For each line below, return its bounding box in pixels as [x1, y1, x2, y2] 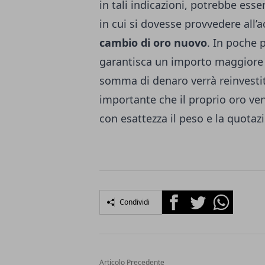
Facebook [161, 190, 205, 204]
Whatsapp [209, 190, 254, 204]
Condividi [119, 197, 150, 208]
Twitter [185, 190, 217, 204]
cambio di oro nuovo [99, 35, 207, 50]
